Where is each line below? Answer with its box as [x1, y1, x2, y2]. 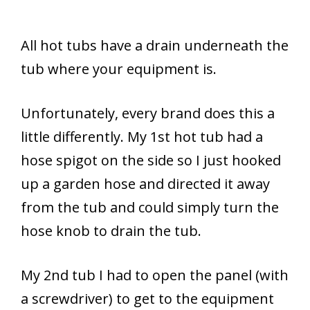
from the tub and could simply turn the [21, 197, 279, 217]
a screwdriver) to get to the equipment [21, 289, 274, 308]
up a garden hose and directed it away [21, 174, 270, 193]
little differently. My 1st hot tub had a [21, 127, 263, 146]
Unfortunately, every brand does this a [21, 103, 275, 122]
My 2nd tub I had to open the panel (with [21, 265, 289, 284]
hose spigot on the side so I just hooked [21, 150, 281, 170]
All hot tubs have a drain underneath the [21, 35, 289, 55]
